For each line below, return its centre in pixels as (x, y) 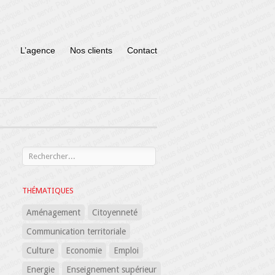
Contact (142, 50)
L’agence (38, 50)
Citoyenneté (115, 212)
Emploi (126, 250)
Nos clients (91, 50)
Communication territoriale (76, 231)
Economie (84, 250)
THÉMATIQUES (48, 191)
